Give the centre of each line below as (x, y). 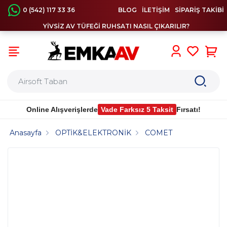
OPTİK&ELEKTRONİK (93, 133)
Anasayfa (26, 133)
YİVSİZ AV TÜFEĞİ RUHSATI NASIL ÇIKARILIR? (116, 26)
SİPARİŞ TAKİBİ (199, 10)
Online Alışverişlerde (62, 109)
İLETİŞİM (156, 10)
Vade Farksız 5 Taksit (137, 109)
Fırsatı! (188, 109)
